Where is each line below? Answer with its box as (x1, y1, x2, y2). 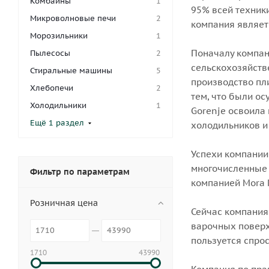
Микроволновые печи (30, 13, 116, 23)
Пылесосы (30, 48, 70, 58)
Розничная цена (30, 198, 98, 208)
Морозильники (30, 31, 88, 41)
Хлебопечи (30, 83, 73, 93)
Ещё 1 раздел (30, 118, 84, 128)
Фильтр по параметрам (30, 166, 130, 177)
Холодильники (30, 100, 86, 110)
